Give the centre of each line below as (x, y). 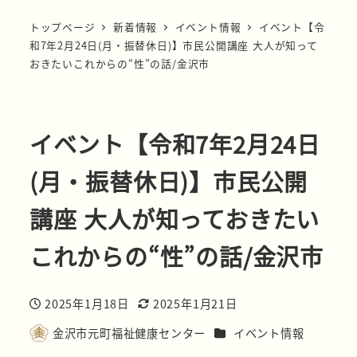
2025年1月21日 (195, 303)
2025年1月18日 (87, 303)
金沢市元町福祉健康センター (129, 333)
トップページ (62, 27)
